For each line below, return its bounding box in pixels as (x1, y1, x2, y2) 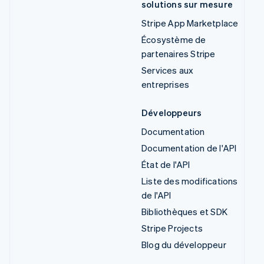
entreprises (141, 78, 190, 91)
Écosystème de (141, 34, 206, 46)
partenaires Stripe (141, 48, 216, 60)
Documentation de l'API (141, 142, 237, 154)
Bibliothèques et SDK (141, 206, 227, 218)
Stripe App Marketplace (141, 17, 239, 29)
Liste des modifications (141, 175, 238, 187)
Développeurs (141, 107, 202, 119)
